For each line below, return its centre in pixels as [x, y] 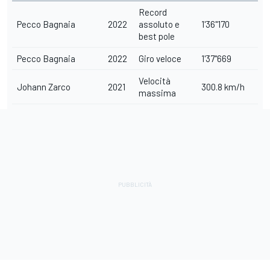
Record [153, 12]
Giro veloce [160, 58]
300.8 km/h [223, 86]
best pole [157, 36]
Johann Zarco [44, 86]
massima [157, 93]
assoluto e [159, 24]
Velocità [155, 80]
